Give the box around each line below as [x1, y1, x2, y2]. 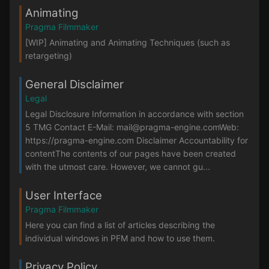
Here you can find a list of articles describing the [25, 220, 215, 231]
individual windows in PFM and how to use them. [25, 233, 215, 244]
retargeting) [25, 50, 72, 61]
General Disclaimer [25, 77, 124, 91]
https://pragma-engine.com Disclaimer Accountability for [25, 135, 248, 146]
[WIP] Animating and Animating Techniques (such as [25, 37, 230, 47]
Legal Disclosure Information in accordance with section [25, 109, 244, 119]
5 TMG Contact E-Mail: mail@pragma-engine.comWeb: [25, 122, 239, 133]
